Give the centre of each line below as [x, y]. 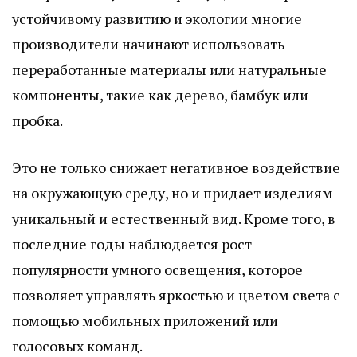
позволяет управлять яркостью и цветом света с [176, 294]
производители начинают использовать [148, 43]
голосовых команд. [77, 345]
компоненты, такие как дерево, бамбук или [160, 94]
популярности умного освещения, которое [157, 269]
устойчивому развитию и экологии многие [157, 18]
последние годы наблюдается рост [132, 243]
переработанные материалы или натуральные [169, 69]
